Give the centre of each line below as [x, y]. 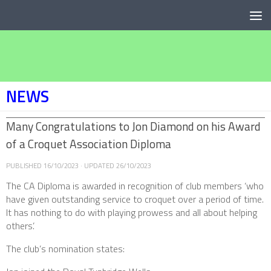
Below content [44, 18]
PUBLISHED [25, 165]
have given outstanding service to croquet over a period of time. [135, 199]
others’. [20, 226]
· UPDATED [97, 165]
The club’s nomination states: [65, 249]
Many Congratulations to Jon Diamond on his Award [133, 126]
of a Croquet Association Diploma [89, 144]
